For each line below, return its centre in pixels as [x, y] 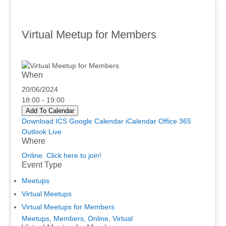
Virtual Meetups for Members [68, 207]
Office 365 [175, 121]
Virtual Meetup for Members [89, 35]
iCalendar [141, 121]
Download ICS [44, 121]
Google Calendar [96, 121]
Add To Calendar [50, 111]
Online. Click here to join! [61, 155]
